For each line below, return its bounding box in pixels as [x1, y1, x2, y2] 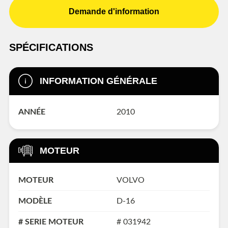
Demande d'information [69, 7, 159, 16]
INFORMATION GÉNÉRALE [39, 76, 157, 87]
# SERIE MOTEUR [18, 217, 83, 226]
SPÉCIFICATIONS [9, 41, 93, 53]
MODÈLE [18, 196, 52, 205]
